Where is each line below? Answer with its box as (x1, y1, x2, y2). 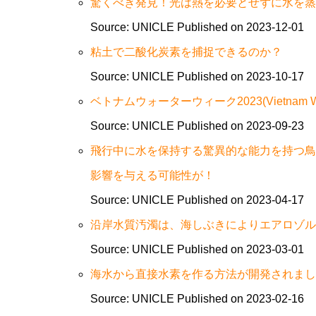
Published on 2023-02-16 (176, 293, 304, 305)
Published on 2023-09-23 (176, 120, 304, 132)
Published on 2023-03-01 (176, 243, 304, 255)
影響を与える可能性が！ (90, 169, 214, 181)
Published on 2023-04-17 (176, 194, 304, 206)
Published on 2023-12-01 (176, 21, 304, 33)
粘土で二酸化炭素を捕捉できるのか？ (90, 46, 282, 58)
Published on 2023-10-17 (176, 71, 304, 83)
